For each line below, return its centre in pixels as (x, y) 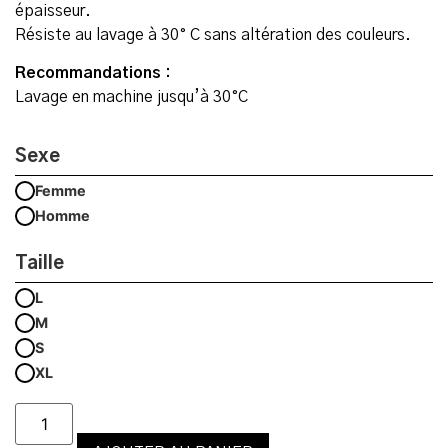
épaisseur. (53, 11)
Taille (39, 264)
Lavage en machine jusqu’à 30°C (131, 97)
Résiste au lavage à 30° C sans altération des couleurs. (213, 35)
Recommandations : (93, 73)
